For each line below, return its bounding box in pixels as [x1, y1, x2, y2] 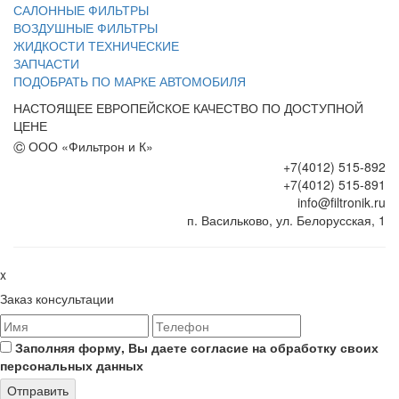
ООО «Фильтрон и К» [28, 136, 153, 155]
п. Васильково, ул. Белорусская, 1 [187, 210, 386, 229]
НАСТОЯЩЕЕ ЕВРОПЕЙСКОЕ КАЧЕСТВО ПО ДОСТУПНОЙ [13, 98, 363, 117]
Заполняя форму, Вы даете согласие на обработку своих [12, 338, 379, 356]
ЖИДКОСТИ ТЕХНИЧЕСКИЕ [13, 36, 179, 54]
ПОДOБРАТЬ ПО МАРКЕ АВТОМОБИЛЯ [13, 71, 246, 90]
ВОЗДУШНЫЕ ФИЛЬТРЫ [13, 18, 158, 37]
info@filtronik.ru [297, 192, 386, 211]
